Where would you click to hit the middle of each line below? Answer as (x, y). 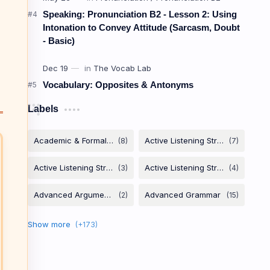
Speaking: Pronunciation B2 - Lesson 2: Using (140, 14)
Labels (43, 109)
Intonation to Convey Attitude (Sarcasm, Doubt (141, 27)
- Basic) (59, 41)
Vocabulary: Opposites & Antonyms (118, 85)
